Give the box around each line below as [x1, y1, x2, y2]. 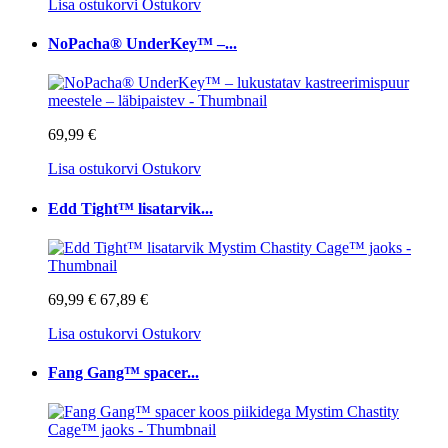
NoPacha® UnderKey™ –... [48, 35, 237, 53]
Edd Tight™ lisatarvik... [48, 199, 213, 217]
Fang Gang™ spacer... [48, 364, 199, 382]
